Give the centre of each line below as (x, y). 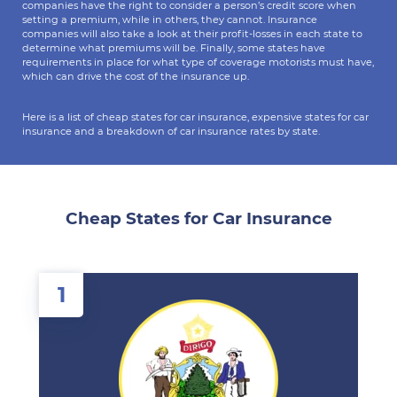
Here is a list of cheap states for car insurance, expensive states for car (195, 117)
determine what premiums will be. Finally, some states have (174, 48)
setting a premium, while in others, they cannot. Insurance (170, 19)
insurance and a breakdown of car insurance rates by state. (171, 131)
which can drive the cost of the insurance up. (136, 76)
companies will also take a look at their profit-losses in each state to (192, 34)
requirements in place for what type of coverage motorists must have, (198, 62)
